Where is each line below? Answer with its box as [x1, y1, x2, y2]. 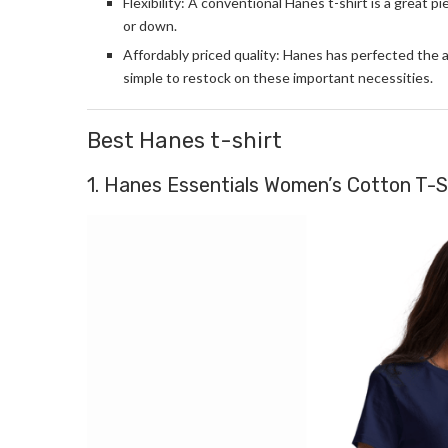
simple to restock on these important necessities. [123, 68, 433, 86]
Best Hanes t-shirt [87, 126, 282, 154]
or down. [123, 16, 177, 34]
